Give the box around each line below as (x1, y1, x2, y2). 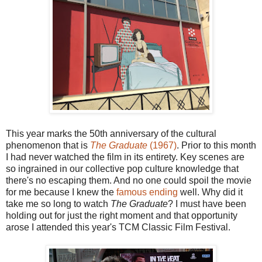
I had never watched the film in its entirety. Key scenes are (6, 152, 244, 163)
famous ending (116, 187, 178, 198)
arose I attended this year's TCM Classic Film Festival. (6, 222, 230, 233)
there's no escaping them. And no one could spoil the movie (6, 175, 251, 186)
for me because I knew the (6, 187, 116, 198)
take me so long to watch (6, 199, 108, 209)
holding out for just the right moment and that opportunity (6, 211, 237, 221)
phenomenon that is (6, 140, 90, 151)
